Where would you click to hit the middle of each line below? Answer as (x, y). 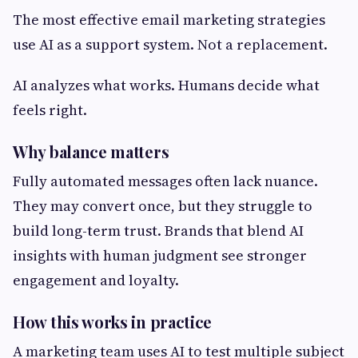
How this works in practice (113, 322)
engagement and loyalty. (96, 280)
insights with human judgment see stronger (160, 256)
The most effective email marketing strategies (169, 20)
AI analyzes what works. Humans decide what (166, 86)
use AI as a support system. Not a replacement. (170, 45)
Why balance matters (91, 152)
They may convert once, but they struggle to (163, 206)
